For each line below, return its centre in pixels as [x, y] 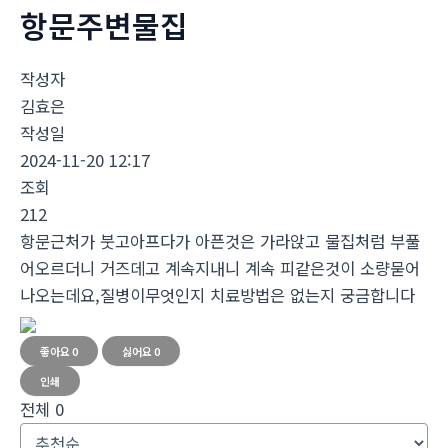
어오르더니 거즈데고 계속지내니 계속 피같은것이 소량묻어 [220, 268]
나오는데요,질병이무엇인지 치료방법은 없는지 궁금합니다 [217, 295]
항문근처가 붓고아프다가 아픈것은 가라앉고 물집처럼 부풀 [220, 241]
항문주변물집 [104, 25]
